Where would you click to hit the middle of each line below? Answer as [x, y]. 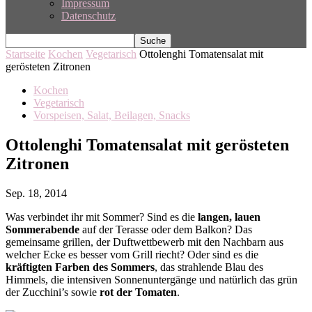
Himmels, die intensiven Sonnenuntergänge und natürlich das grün [151, 279]
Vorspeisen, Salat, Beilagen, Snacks [112, 115]
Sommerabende [42, 229]
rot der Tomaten [138, 292]
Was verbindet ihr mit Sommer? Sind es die [102, 217]
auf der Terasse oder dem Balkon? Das [166, 229]
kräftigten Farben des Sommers [80, 267]
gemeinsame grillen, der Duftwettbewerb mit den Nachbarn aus [145, 242]
